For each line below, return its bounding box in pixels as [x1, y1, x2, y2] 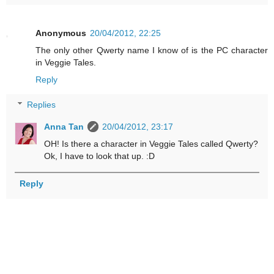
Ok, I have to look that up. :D [44, 151, 155, 161]
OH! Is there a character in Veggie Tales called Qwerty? [44, 139, 259, 149]
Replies [27, 100, 56, 110]
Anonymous [35, 28, 86, 38]
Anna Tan [44, 122, 84, 132]
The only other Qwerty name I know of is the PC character [35, 45, 268, 55]
